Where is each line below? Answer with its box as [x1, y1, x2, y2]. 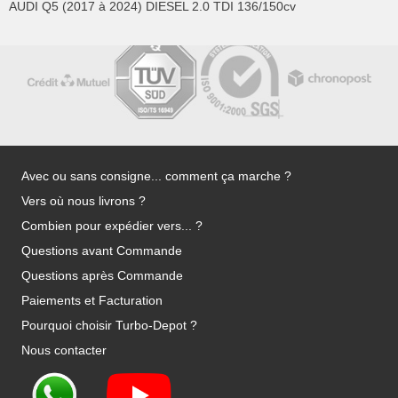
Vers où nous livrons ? [21, 194, 146, 209]
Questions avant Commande [21, 243, 182, 259]
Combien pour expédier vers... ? [21, 219, 203, 234]
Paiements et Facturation [21, 293, 163, 308]
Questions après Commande [21, 268, 183, 283]
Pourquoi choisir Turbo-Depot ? [21, 318, 197, 333]
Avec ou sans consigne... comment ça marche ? [21, 169, 291, 184]
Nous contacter [21, 343, 107, 358]
